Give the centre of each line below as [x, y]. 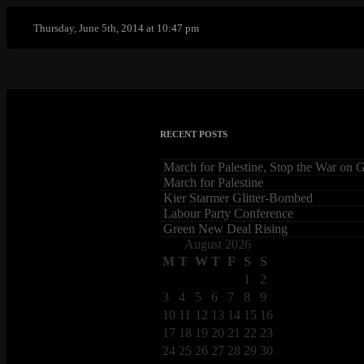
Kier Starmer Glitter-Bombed [238, 197]
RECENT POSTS [194, 134]
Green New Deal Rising [225, 228]
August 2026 [218, 244]
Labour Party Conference [228, 213]
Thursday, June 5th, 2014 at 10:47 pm [117, 28]
